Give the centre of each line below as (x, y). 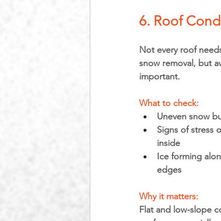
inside (168, 143)
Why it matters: (170, 196)
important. (160, 76)
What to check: (169, 103)
